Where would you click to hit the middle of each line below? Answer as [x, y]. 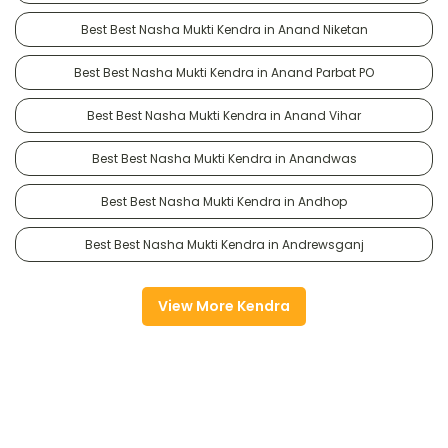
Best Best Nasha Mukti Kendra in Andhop [224, 201]
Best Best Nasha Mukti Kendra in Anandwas [224, 158]
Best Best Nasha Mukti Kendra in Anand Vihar [224, 115]
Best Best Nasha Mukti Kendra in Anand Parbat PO [224, 72]
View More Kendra [224, 305]
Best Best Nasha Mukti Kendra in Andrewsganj [224, 244]
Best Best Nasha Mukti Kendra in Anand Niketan [224, 29]
